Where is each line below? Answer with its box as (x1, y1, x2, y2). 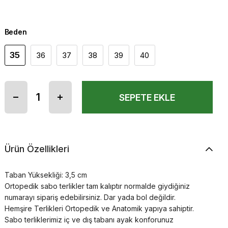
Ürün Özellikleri (4, 144, 69, 154)
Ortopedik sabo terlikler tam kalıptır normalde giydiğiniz (4, 182, 190, 190)
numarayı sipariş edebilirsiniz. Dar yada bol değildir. (4, 193, 176, 202)
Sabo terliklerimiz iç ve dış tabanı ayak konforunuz (4, 215, 174, 224)
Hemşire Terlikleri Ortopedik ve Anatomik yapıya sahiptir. (4, 204, 194, 213)
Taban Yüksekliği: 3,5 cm (4, 170, 87, 179)
